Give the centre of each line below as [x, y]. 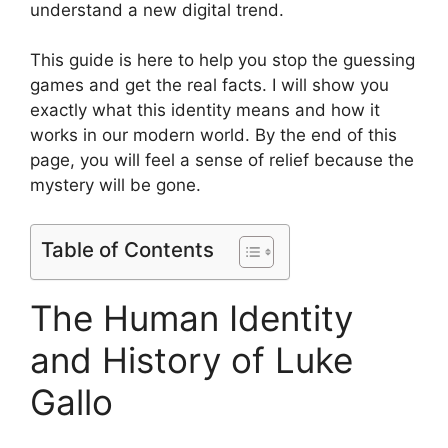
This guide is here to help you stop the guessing [222, 60]
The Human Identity [191, 317]
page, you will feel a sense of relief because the [222, 160]
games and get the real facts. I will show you [209, 85]
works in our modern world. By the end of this [213, 135]
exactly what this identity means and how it [205, 110]
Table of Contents [127, 249]
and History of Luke [191, 359]
